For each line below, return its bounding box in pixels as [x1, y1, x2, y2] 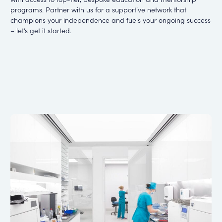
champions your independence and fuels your [10, 14, 157, 25]
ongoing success [156, 14, 211, 25]
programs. [10, 4, 46, 14]
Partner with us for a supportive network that [45, 4, 186, 14]
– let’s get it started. [10, 25, 71, 35]
